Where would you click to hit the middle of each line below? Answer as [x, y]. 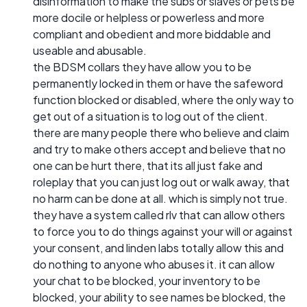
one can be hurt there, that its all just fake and [148, 166]
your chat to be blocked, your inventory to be [147, 281]
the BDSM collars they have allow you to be [142, 67]
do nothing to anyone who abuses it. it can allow [154, 265]
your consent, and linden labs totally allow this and [158, 248]
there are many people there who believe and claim [161, 133]
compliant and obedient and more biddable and [152, 34]
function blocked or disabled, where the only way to [163, 100]
